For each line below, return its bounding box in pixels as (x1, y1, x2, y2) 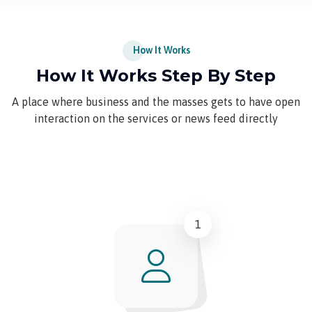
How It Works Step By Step (36, 65, 276, 86)
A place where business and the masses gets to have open (12, 95, 300, 108)
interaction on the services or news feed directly (34, 112, 278, 125)
